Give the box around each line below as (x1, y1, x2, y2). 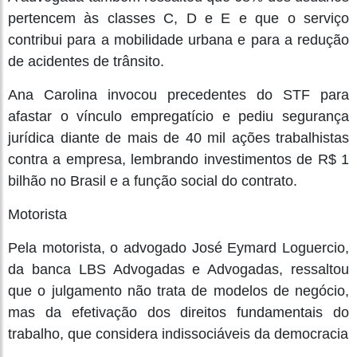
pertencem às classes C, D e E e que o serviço (8, 10, 349, 26)
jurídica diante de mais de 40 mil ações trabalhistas (8, 129, 349, 146)
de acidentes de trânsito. (8, 53, 164, 69)
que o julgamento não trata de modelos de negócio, (8, 282, 349, 299)
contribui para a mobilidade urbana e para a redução (8, 31, 349, 48)
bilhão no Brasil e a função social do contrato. (8, 172, 297, 189)
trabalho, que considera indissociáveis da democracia (8, 325, 348, 342)
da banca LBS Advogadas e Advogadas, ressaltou (8, 261, 349, 277)
